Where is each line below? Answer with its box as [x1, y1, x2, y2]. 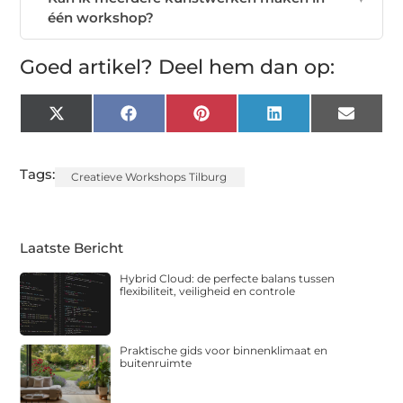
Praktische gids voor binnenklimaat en [120, 344, 328, 358]
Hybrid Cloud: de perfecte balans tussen [120, 271, 336, 285]
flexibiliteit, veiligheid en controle [120, 283, 296, 298]
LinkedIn [281, 111, 342, 129]
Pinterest [208, 111, 271, 129]
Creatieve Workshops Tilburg [71, 169, 228, 184]
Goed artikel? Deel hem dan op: [20, 54, 336, 79]
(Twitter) [63, 124, 121, 142]
